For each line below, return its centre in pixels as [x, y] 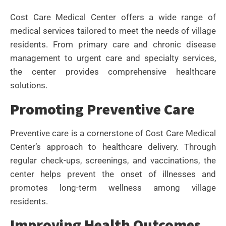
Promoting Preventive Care [102, 109]
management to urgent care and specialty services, [113, 58]
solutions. [29, 86]
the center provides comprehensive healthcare [113, 72]
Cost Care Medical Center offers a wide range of [113, 17]
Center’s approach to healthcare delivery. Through [113, 147]
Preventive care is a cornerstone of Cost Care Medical [113, 133]
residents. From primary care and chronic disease [113, 45]
